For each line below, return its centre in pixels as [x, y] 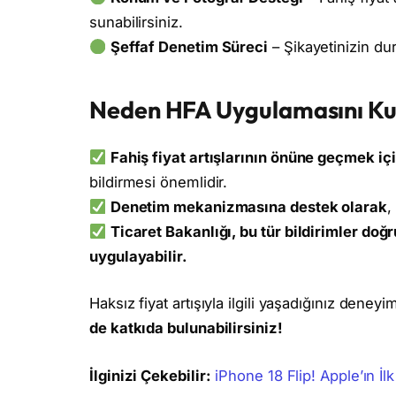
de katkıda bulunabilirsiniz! [186, 328]
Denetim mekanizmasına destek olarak [248, 206]
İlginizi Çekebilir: [150, 375]
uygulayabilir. [138, 256]
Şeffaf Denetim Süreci [189, 47]
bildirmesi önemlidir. [159, 182]
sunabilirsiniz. [136, 23]
